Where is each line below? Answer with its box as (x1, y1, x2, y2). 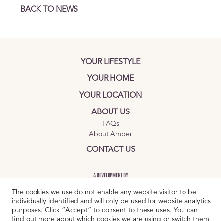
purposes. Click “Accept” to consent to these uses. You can (12, 207, 198, 214)
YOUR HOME (87, 75, 134, 83)
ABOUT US (91, 109, 130, 116)
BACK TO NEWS (20, 6, 78, 14)
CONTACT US (86, 146, 135, 154)
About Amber (89, 131, 132, 138)
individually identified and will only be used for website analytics (12, 198, 211, 205)
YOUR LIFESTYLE (81, 58, 140, 66)
